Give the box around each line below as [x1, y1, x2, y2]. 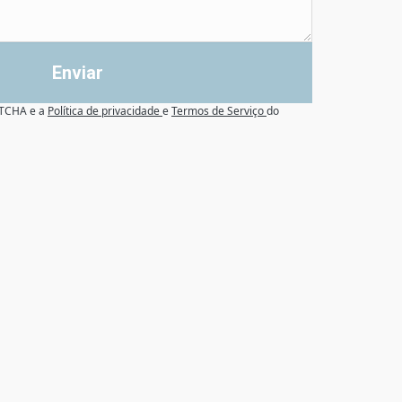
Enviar [51, 62, 103, 83]
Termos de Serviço [171, 103, 267, 118]
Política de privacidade [48, 103, 162, 118]
